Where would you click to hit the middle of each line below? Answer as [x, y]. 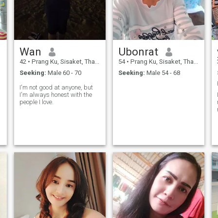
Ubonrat [138, 52]
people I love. [36, 102]
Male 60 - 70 [64, 73]
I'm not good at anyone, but [56, 87]
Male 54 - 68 [162, 73]
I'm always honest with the [55, 94]
